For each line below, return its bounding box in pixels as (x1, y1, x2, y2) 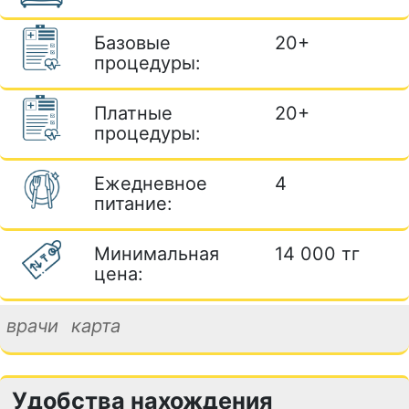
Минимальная (93, 242, 219, 265)
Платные (93, 101, 173, 124)
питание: (93, 192, 173, 215)
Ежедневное (93, 172, 207, 194)
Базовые (93, 31, 171, 54)
